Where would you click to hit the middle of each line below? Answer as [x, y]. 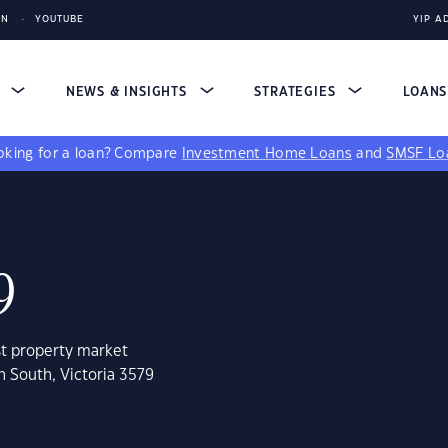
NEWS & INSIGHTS [128, 92]
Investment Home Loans [266, 154]
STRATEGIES [297, 92]
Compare [148, 154]
